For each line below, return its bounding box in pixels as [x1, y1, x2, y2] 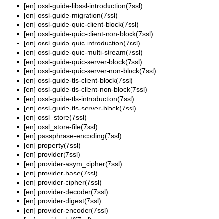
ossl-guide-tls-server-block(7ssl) [38, 104, 136, 112]
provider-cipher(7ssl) [38, 178, 102, 187]
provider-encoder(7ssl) [38, 206, 108, 215]
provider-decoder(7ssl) [38, 188, 108, 196]
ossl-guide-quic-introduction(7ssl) [38, 39, 140, 47]
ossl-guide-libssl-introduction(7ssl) [38, 2, 143, 10]
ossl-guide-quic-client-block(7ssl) [38, 21, 139, 29]
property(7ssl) [38, 141, 81, 150]
